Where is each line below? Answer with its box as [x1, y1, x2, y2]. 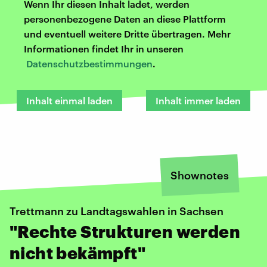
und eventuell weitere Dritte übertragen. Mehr [24, 27, 231, 39]
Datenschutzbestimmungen [26, 57, 153, 69]
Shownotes [170, 168, 229, 182]
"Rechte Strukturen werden [10, 221, 240, 241]
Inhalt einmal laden [26, 94, 113, 106]
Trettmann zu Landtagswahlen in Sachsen [10, 204, 223, 218]
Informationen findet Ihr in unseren [24, 42, 184, 54]
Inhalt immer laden [156, 94, 241, 106]
